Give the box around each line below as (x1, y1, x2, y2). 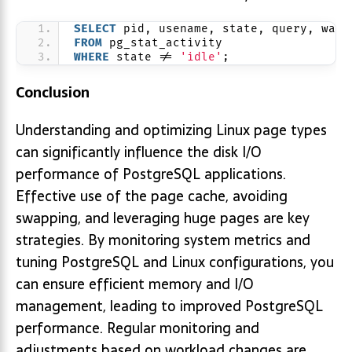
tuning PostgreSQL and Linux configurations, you (16, 251, 334, 273)
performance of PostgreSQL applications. (16, 163, 286, 185)
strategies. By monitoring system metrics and (16, 229, 310, 251)
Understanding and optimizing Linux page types (16, 119, 327, 141)
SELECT (74, 22, 116, 35)
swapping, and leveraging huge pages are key (16, 207, 310, 229)
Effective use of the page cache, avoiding (16, 185, 288, 207)
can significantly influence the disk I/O (16, 141, 262, 163)
